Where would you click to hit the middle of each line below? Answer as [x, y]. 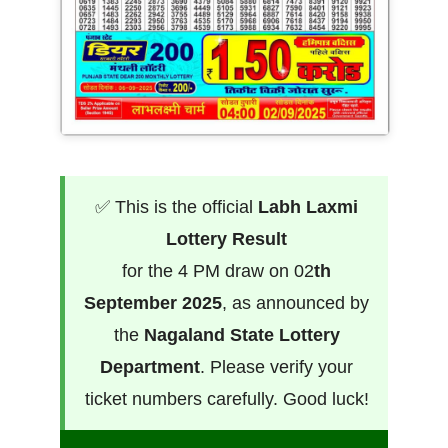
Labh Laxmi [308, 206]
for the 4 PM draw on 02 [218, 270]
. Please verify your [276, 366]
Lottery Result [226, 238]
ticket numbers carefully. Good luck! [226, 398]
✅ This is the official [176, 206]
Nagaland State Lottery [241, 334]
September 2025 [153, 302]
